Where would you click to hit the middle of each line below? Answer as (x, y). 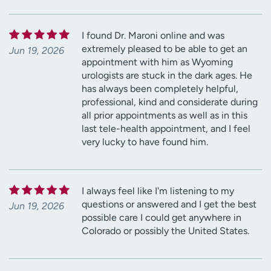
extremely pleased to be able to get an (165, 49)
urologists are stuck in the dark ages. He (167, 76)
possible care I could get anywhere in (162, 218)
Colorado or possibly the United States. (165, 231)
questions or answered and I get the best (169, 204)
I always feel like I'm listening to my (158, 191)
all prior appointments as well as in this (165, 116)
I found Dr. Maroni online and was (153, 36)
